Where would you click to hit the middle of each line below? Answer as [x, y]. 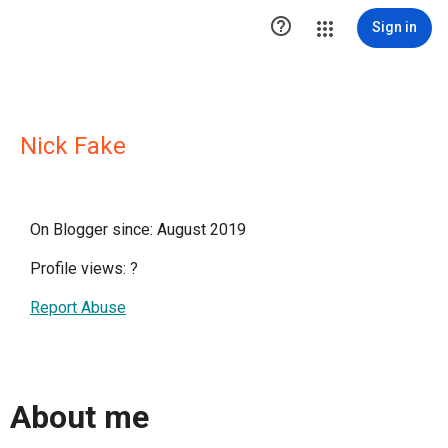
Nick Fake [73, 146]
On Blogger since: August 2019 [138, 229]
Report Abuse [78, 307]
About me [79, 417]
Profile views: [80, 268]
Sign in [394, 27]
